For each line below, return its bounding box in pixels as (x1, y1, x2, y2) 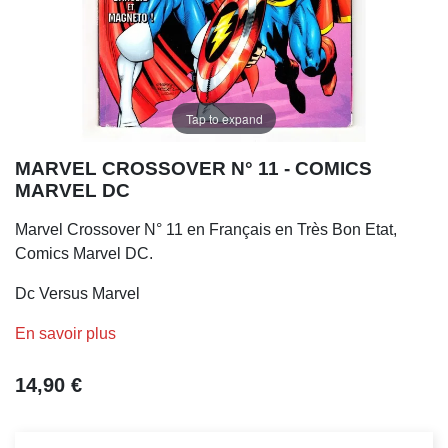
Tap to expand (185, 109, 263, 127)
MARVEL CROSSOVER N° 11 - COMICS (15, 158, 372, 179)
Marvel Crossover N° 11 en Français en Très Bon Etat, (15, 221, 397, 238)
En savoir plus (15, 325, 116, 342)
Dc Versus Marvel (15, 285, 140, 302)
